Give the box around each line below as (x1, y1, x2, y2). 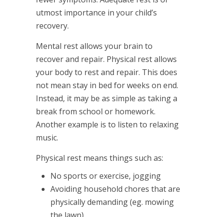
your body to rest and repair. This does (36, 67, 177, 78)
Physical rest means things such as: (36, 153, 163, 164)
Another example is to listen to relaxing (36, 119, 179, 130)
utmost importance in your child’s (36, 7, 157, 18)
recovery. (36, 20, 69, 31)
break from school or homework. (36, 106, 155, 117)
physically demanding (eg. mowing (50, 197, 174, 208)
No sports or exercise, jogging (50, 170, 161, 182)
